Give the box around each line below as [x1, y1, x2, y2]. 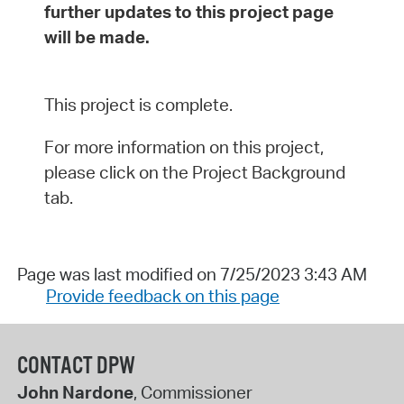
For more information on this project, [43, 135, 324, 158]
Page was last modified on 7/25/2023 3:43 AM [16, 263, 367, 286]
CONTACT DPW [16, 351, 135, 381]
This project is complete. [43, 94, 233, 116]
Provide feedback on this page [45, 285, 280, 308]
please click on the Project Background [43, 161, 345, 183]
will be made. [43, 26, 150, 49]
